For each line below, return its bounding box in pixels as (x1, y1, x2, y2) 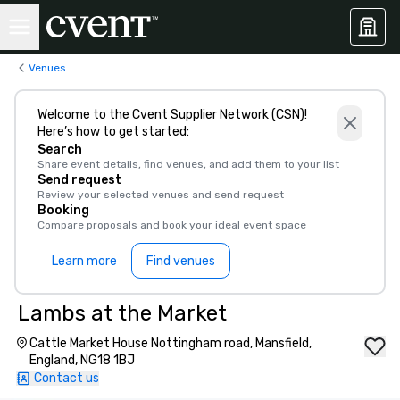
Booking (37, 203, 89, 218)
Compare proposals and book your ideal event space (37, 219, 306, 231)
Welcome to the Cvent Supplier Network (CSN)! (37, 107, 307, 122)
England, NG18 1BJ (29, 353, 136, 368)
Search (37, 142, 82, 157)
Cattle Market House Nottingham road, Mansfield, (29, 336, 312, 351)
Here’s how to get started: (37, 124, 189, 139)
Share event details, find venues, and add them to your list (37, 158, 339, 171)
